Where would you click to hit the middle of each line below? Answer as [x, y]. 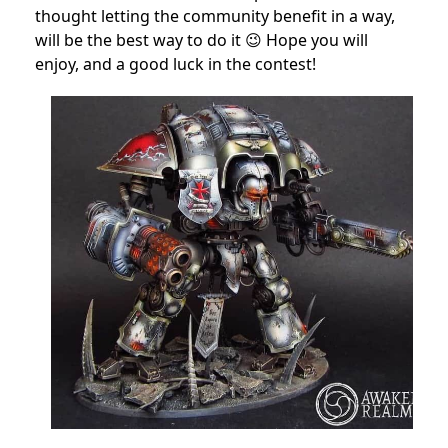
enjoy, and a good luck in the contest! [175, 63]
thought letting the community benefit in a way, [215, 15]
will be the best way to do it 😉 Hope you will [201, 39]
